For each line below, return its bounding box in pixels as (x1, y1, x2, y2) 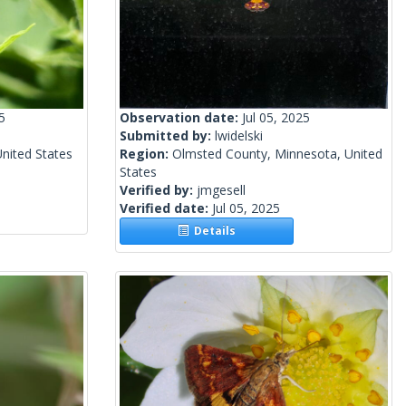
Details (188, 223, 237, 239)
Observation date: (120, 109, 242, 127)
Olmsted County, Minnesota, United (172, 145, 382, 163)
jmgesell (197, 181, 246, 199)
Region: (120, 145, 172, 163)
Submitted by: (120, 127, 215, 145)
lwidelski (215, 127, 263, 145)
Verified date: (120, 199, 212, 217)
